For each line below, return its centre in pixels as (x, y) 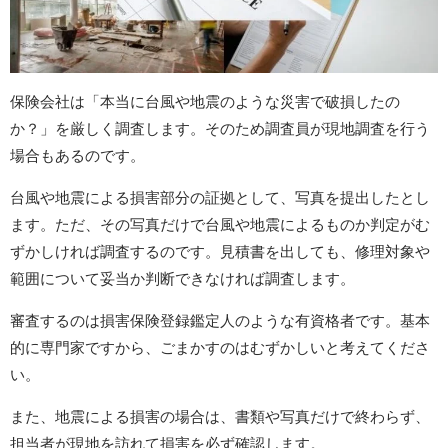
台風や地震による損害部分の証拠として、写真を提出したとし (220, 197)
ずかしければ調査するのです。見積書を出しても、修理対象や (220, 251)
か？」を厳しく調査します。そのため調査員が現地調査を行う (220, 128)
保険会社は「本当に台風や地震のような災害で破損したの (205, 101)
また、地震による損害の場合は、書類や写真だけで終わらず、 (220, 416)
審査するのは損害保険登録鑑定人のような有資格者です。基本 (220, 320)
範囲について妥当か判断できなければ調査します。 (182, 278)
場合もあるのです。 (77, 155)
